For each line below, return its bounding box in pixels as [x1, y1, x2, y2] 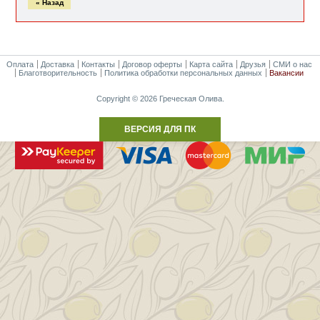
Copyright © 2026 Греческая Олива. [96, 94, 224, 103]
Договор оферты [122, 59, 182, 69]
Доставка [41, 59, 74, 69]
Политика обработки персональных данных [104, 68, 262, 77]
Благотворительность [19, 68, 97, 77]
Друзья [240, 59, 266, 69]
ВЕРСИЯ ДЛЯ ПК [124, 124, 196, 135]
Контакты [81, 59, 115, 69]
